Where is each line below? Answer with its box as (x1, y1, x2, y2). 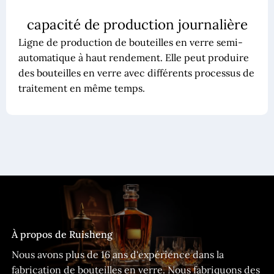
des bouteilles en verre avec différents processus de (18, 66, 254, 79)
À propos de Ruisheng (12, 228, 113, 241)
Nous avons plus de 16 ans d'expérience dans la (12, 248, 224, 261)
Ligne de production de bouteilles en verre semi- (18, 35, 243, 48)
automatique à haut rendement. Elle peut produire (18, 51, 249, 64)
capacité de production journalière (26, 15, 248, 33)
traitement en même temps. (18, 81, 145, 94)
